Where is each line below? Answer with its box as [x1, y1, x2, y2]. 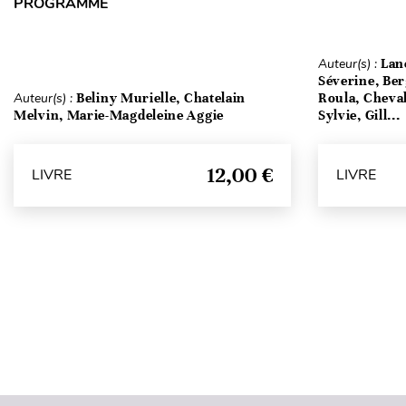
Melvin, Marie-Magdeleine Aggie [14, 106, 224, 123]
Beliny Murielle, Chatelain [76, 89, 246, 106]
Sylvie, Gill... [317, 106, 401, 123]
